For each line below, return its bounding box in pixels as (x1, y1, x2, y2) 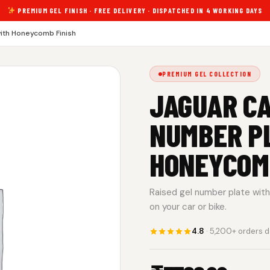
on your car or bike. (149, 201, 227, 213)
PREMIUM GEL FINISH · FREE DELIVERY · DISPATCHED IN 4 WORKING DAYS (16, 6, 263, 14)
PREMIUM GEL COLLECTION (162, 70, 251, 78)
